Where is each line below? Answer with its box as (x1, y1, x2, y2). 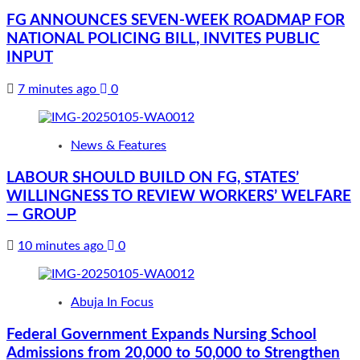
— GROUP (6, 207, 76, 223)
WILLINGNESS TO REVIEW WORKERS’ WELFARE (6, 188, 351, 204)
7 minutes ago (18, 82, 100, 96)
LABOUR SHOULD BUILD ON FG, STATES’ (6, 170, 299, 186)
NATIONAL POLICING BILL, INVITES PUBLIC (6, 31, 320, 47)
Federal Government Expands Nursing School (6, 327, 317, 342)
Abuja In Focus (71, 296, 153, 309)
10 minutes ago (18, 239, 107, 253)
